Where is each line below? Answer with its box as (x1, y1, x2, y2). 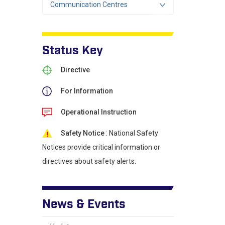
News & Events (42, 198, 126, 210)
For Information (60, 87, 113, 95)
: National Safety (104, 129, 158, 137)
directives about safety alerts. (42, 157, 136, 165)
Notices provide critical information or (42, 143, 160, 151)
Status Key (42, 45, 103, 57)
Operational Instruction (60, 108, 137, 116)
